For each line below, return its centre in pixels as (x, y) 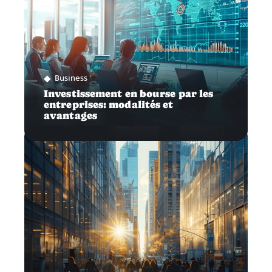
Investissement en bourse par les (129, 94)
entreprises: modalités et (109, 105)
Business (71, 78)
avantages (70, 116)
